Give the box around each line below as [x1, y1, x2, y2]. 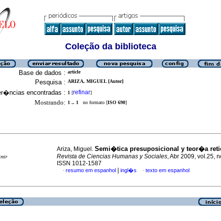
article [68, 69, 80, 74]
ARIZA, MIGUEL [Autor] [68, 78, 123, 84]
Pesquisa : [35, 78, 66, 86]
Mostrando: [35, 99, 66, 106]
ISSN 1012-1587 [57, 160, 102, 167]
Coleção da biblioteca [65, 41, 156, 51]
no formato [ [78, 100, 108, 105]
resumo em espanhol [66, 167, 116, 173]
